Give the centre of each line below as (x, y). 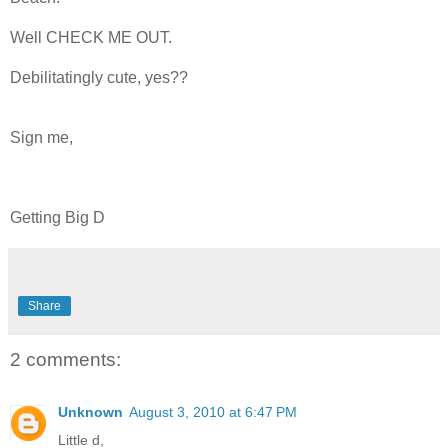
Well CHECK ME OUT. (91, 38)
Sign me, (41, 138)
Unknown (90, 411)
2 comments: (65, 360)
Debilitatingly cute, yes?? (99, 78)
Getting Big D (57, 218)
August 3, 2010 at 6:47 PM (213, 411)
